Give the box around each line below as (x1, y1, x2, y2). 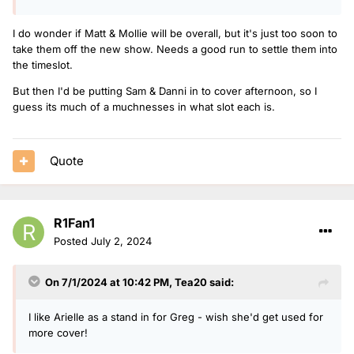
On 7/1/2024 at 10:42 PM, (45, 275, 175, 288)
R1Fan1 (54, 214, 95, 231)
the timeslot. (13, 58, 73, 71)
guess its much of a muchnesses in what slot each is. (13, 100, 275, 113)
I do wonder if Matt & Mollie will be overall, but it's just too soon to (13, 26, 337, 40)
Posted (54, 234, 91, 247)
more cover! (28, 326, 88, 339)
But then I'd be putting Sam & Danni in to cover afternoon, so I (13, 84, 317, 97)
